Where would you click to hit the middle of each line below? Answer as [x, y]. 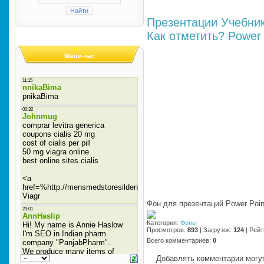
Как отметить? [186, 36]
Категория [162, 223]
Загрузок [217, 230]
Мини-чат [79, 56]
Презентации [182, 22]
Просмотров [165, 230]
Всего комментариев [178, 240]
